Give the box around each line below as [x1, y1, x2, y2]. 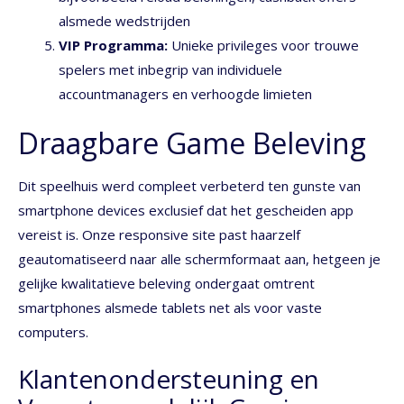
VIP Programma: [59, 36, 168, 55]
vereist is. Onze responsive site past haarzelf [18, 225, 300, 243]
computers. [18, 322, 88, 341]
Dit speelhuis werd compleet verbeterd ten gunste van [18, 176, 361, 195]
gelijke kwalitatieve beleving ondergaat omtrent [18, 273, 315, 292]
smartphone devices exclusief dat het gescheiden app [18, 200, 353, 219]
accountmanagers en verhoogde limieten [59, 85, 312, 104]
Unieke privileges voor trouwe [168, 36, 359, 55]
